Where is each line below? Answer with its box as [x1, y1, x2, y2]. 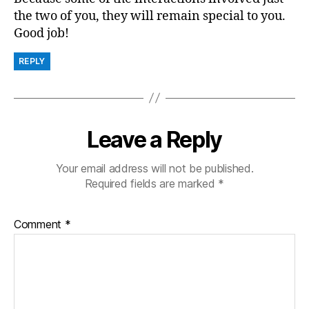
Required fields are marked [84, 176, 219, 190]
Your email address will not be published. [55, 161, 254, 175]
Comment [14, 217, 65, 231]
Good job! [14, 25, 69, 41]
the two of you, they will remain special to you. [14, 8, 286, 24]
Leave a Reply [87, 126, 222, 153]
